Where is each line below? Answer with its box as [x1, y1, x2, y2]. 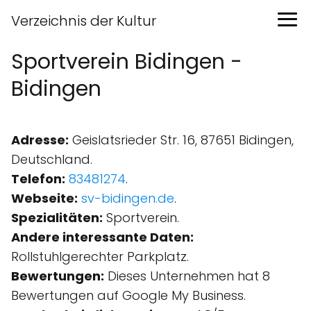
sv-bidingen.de [81, 190, 174, 207]
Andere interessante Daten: [11, 228, 194, 246]
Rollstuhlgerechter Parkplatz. [11, 248, 189, 265]
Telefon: [11, 170, 65, 187]
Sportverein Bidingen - [11, 47, 242, 76]
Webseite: [11, 190, 78, 207]
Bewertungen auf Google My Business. [11, 287, 246, 304]
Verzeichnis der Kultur [11, 11, 156, 31]
